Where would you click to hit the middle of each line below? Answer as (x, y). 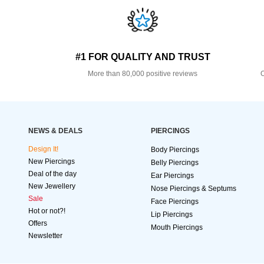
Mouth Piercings (177, 228)
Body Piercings (175, 150)
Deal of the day (52, 174)
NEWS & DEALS (55, 131)
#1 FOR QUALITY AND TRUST (143, 57)
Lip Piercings (172, 215)
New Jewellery (52, 187)
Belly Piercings (175, 163)
